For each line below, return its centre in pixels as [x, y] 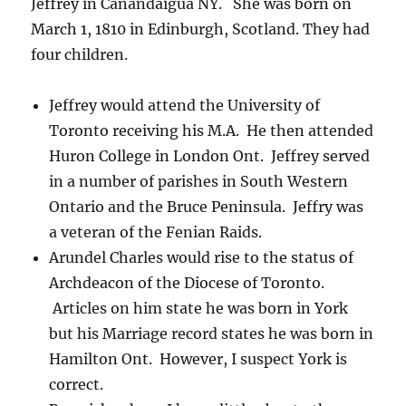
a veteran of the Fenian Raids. [156, 232]
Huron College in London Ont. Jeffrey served [210, 156]
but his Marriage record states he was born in [212, 334]
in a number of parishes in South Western [199, 182]
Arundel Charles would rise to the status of [202, 258]
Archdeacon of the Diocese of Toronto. [187, 283]
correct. [77, 385]
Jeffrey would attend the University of [185, 106]
